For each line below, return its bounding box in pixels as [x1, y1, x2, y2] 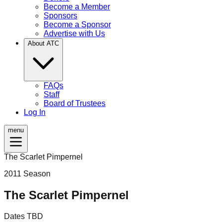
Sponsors [44, 11, 77, 20]
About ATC [28, 39, 59, 47]
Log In [24, 108, 46, 116]
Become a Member [44, 2, 110, 11]
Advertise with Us [44, 29, 105, 38]
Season [21, 169, 51, 178]
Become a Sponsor [44, 20, 111, 29]
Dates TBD [4, 212, 43, 221]
